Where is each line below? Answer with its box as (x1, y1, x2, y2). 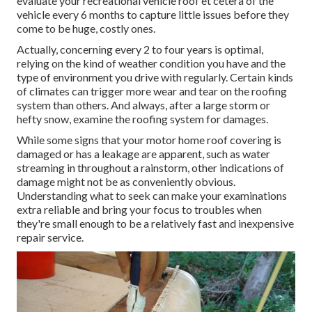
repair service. (17, 231, 84, 244)
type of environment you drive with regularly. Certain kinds (17, 70, 293, 84)
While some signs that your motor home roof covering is (17, 133, 281, 147)
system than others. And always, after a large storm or (17, 98, 270, 112)
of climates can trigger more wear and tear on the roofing (17, 84, 287, 98)
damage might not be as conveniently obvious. (17, 175, 235, 189)
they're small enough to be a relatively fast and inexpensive (17, 217, 294, 231)
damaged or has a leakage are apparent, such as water (17, 147, 270, 161)
